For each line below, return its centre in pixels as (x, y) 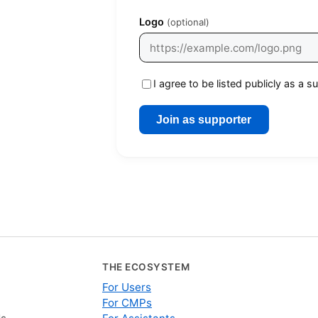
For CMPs (127, 303)
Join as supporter (204, 119)
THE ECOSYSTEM (146, 267)
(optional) (188, 22)
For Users (127, 287)
